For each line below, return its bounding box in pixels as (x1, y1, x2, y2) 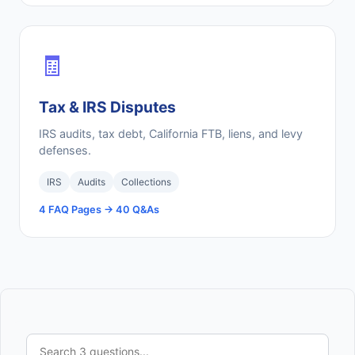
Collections (121, 176, 171, 188)
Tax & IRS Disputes (39, 97, 176, 116)
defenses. (39, 143, 91, 157)
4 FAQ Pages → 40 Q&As (39, 204, 159, 216)
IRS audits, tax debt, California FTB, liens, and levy (39, 127, 303, 140)
